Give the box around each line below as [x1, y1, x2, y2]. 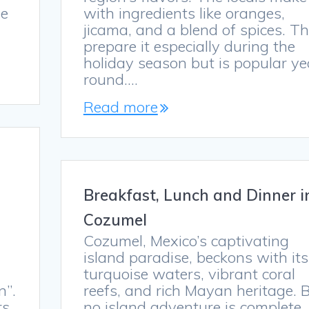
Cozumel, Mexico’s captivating [83, 231, 289, 251]
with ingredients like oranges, [83, 3, 285, 23]
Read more [83, 97, 158, 117]
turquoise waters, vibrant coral [83, 264, 295, 284]
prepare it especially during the [83, 37, 295, 57]
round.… [83, 70, 138, 90]
